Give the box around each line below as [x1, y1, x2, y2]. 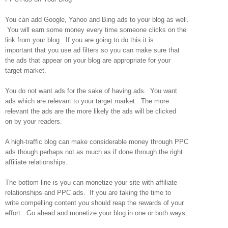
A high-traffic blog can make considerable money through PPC [5, 137, 188, 146]
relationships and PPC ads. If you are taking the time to [5, 188, 171, 196]
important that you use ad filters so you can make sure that [5, 46, 180, 54]
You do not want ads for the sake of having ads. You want [5, 87, 177, 95]
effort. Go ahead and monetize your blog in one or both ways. [5, 209, 187, 217]
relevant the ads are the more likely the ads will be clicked [5, 107, 176, 115]
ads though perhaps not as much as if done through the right [5, 148, 183, 156]
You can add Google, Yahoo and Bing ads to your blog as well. [5, 15, 189, 23]
